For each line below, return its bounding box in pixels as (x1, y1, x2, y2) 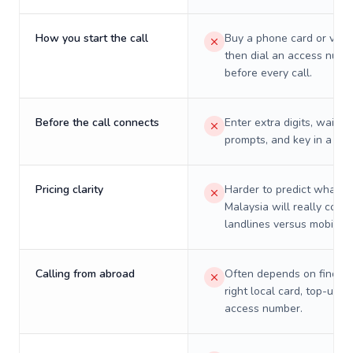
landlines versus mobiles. (225, 217, 351, 232)
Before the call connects (35, 115, 159, 130)
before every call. (225, 65, 312, 80)
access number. (225, 301, 303, 316)
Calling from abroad (35, 266, 135, 281)
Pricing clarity (35, 182, 103, 197)
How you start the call (35, 31, 148, 46)
